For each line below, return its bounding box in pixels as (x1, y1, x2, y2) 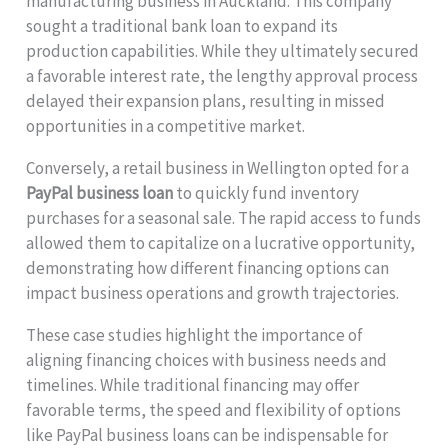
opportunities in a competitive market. (26, 115, 306, 138)
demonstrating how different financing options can (26, 257, 390, 280)
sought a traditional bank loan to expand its (26, 15, 339, 38)
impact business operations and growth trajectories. (26, 282, 400, 305)
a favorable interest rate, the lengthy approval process (26, 65, 419, 88)
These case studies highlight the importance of (26, 324, 364, 347)
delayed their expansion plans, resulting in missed (26, 90, 386, 113)
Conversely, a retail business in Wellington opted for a (26, 157, 410, 180)
